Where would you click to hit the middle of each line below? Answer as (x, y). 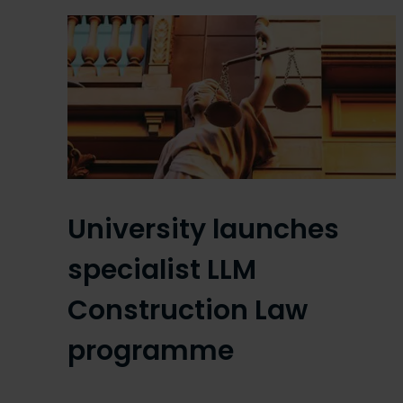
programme (151, 351)
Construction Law (188, 311)
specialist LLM (162, 270)
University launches (203, 230)
